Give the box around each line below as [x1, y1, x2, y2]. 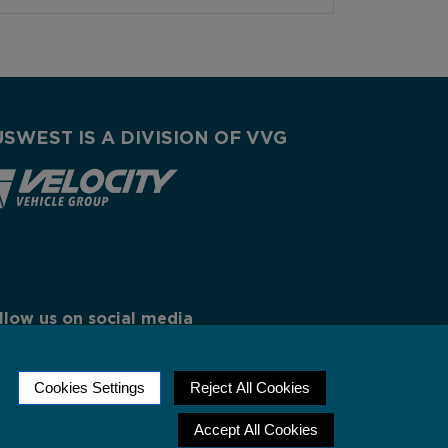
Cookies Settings [34, 379, 145, 396]
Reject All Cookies [190, 379, 310, 396]
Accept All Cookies [194, 421, 318, 438]
